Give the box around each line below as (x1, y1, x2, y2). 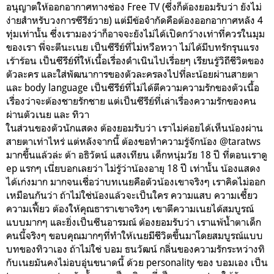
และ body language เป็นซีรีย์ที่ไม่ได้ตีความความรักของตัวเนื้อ (6, 81, 259, 94)
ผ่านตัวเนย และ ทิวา (6, 108, 89, 120)
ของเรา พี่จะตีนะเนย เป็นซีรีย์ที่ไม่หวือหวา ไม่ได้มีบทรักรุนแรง (6, 40, 259, 53)
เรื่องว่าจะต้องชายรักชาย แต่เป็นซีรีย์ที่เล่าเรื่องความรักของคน (6, 94, 256, 107)
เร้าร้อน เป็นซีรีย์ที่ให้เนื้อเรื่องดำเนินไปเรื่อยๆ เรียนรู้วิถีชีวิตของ (6, 54, 264, 67)
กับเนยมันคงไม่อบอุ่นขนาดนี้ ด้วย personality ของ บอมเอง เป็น (6, 256, 268, 268)
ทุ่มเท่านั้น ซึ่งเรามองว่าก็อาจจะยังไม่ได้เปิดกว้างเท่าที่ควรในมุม (6, 27, 265, 40)
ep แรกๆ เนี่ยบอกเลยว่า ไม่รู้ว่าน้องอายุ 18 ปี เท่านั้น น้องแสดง (6, 161, 261, 174)
